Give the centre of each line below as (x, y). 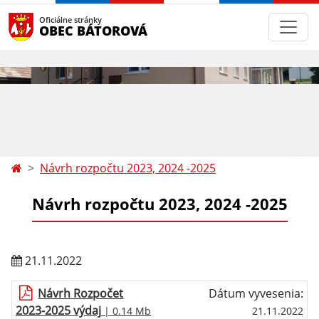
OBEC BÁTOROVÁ (93, 30)
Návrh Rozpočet (81, 293)
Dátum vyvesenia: (256, 293)
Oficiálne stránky (70, 20)
